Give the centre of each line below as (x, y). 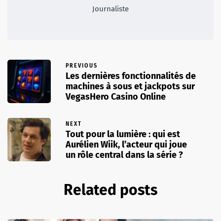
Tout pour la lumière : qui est (123, 134)
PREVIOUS (82, 65)
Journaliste (110, 9)
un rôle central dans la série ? (124, 155)
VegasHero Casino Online (116, 96)
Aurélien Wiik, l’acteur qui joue (126, 144)
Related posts (110, 190)
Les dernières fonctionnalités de (131, 76)
